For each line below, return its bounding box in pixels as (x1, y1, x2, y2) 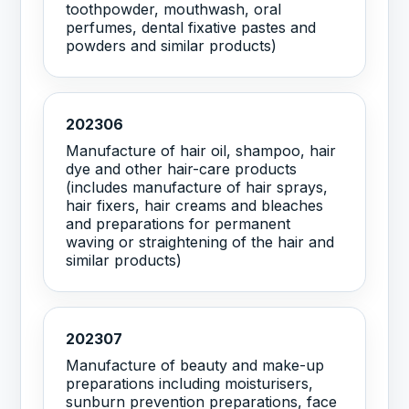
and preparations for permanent (66, 214, 291, 233)
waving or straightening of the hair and (66, 232, 335, 251)
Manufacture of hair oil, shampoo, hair (66, 141, 337, 160)
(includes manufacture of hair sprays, (66, 177, 329, 196)
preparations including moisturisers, (66, 373, 314, 393)
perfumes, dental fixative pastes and (66, 18, 317, 37)
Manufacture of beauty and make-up (66, 355, 325, 374)
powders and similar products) (66, 37, 278, 56)
